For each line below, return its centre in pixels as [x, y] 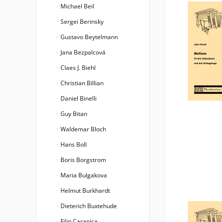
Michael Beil [77, 6]
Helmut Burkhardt [84, 191]
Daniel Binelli [78, 98]
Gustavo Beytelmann [88, 37]
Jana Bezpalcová [82, 52]
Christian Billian [81, 83]
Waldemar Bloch [83, 129]
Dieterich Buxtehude [88, 206]
